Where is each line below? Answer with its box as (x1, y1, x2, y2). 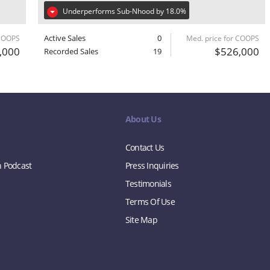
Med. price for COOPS (186, 33, 259, 43)
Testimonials (125, 178, 171, 189)
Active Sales (44, 33, 86, 43)
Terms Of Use (125, 196, 175, 207)
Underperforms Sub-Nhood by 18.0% (63, 6, 187, 16)
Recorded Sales (44, 46, 99, 57)
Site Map (125, 214, 157, 225)
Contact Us (125, 142, 165, 153)
